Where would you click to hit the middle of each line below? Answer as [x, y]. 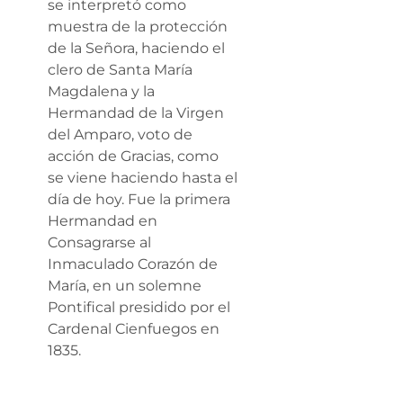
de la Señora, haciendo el [136, 48]
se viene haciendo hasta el [143, 177]
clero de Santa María [120, 69]
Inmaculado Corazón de [133, 264]
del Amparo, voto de [120, 134]
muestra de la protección [138, 26]
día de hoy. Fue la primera [139, 199]
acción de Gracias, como [133, 156]
